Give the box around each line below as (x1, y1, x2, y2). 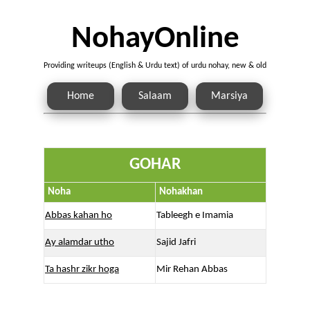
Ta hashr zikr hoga (45, 264, 119, 275)
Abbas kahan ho (45, 210, 112, 221)
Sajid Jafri (156, 237, 196, 248)
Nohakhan (159, 187, 203, 198)
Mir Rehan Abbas (156, 264, 228, 275)
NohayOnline (71, 24, 239, 55)
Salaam (138, 91, 172, 102)
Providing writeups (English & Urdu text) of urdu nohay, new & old (44, 62, 266, 71)
